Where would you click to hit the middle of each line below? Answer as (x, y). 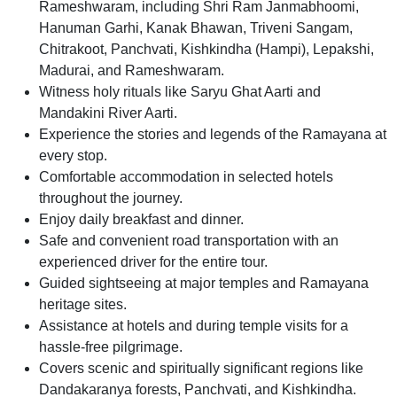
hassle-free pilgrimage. (111, 346)
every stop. (73, 155)
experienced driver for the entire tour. (153, 261)
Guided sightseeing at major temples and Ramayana (204, 283)
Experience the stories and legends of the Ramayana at (213, 134)
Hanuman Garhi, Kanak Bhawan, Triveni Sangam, (196, 27)
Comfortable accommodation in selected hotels (186, 176)
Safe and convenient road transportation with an (189, 240)
